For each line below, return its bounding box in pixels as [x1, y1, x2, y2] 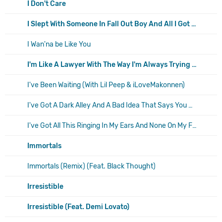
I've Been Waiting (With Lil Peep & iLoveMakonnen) [27, 80, 185, 89]
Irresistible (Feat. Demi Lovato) [27, 202, 129, 211]
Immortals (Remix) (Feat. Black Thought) [27, 162, 156, 170]
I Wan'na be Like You [27, 40, 91, 49]
